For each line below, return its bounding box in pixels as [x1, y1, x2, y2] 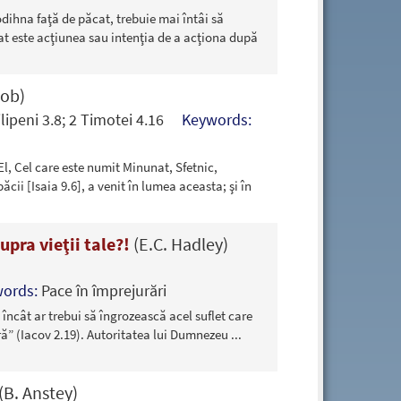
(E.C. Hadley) [132, 232, 228, 255]
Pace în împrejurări [40, 279, 166, 301]
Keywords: [181, 108, 252, 130]
